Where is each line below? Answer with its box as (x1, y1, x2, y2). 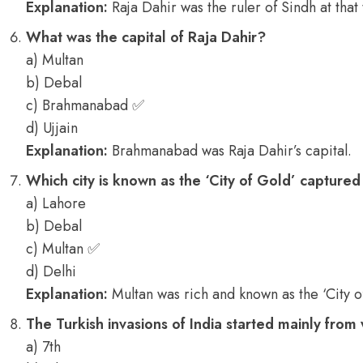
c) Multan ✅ (26, 238, 100, 259)
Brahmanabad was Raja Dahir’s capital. (108, 140, 352, 161)
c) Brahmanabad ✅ (26, 95, 144, 116)
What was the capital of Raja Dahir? (26, 27, 266, 48)
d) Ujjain (26, 117, 78, 139)
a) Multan (26, 49, 83, 70)
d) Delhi (26, 261, 76, 282)
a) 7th (26, 336, 61, 357)
